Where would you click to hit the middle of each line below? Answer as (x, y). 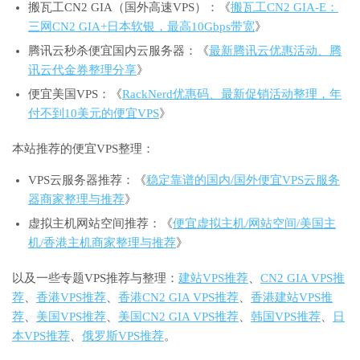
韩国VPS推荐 (286, 316)
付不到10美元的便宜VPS (94, 113)
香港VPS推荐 (71, 297)
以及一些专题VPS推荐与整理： (95, 278)
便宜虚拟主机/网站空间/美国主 (254, 223)
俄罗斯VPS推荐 (123, 335)
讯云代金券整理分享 (82, 70)
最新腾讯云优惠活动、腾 (275, 50)
